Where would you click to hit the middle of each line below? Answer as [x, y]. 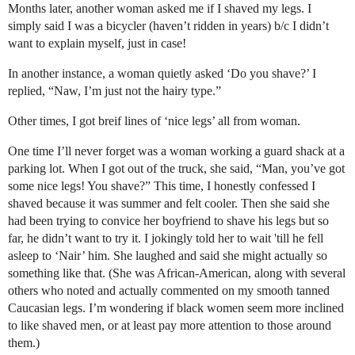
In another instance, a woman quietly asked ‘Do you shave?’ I [162, 73]
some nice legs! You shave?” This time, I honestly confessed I [162, 186]
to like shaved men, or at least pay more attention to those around [170, 325]
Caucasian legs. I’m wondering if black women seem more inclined [176, 308]
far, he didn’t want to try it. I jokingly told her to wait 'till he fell [166, 238]
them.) [24, 343]
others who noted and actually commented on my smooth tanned [169, 290]
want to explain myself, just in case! [97, 43]
